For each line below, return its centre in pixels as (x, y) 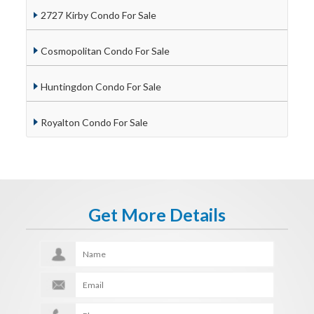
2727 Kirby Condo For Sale (98, 15)
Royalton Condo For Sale (94, 122)
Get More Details (157, 214)
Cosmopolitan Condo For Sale (105, 51)
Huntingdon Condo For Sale (101, 86)
